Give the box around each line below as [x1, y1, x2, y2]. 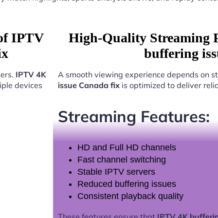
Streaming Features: [57, 106, 210, 126]
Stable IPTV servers [77, 167, 155, 177]
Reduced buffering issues [77, 179, 176, 189]
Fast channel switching [77, 155, 166, 165]
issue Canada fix [57, 80, 120, 91]
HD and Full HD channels [77, 143, 176, 153]
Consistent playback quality [77, 191, 183, 201]
